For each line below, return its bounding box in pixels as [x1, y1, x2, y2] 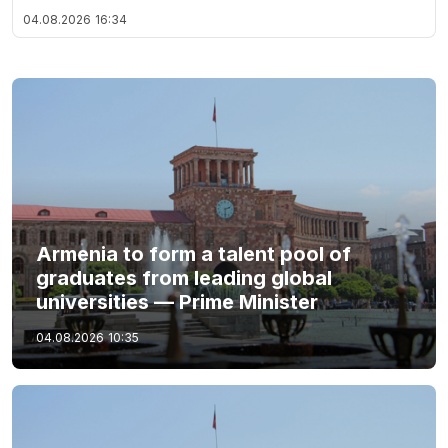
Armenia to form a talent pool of [36, 242, 351, 266]
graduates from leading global [36, 266, 332, 290]
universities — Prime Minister [36, 290, 318, 314]
